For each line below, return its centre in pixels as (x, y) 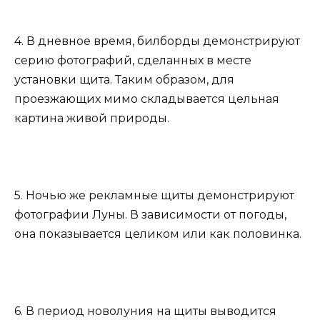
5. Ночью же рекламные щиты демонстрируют (154, 195)
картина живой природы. (92, 118)
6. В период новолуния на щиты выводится (145, 311)
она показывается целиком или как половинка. (158, 234)
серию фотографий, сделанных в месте (133, 60)
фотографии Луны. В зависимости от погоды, (150, 215)
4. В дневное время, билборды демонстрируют (157, 41)
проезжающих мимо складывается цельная (147, 99)
